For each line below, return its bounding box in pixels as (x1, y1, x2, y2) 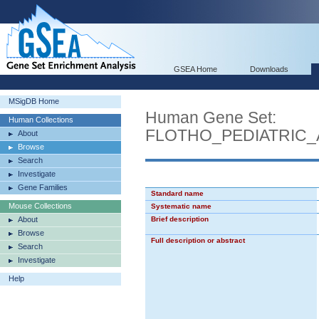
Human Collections (9, 115, 73, 124)
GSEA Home (174, 65, 217, 73)
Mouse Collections (9, 202, 72, 210)
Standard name (151, 189, 204, 197)
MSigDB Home (9, 97, 59, 105)
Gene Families (18, 183, 68, 192)
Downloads (250, 65, 288, 73)
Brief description (151, 215, 209, 223)
